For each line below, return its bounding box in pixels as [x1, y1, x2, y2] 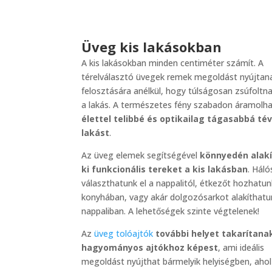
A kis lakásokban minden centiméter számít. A [81, 57, 264, 69]
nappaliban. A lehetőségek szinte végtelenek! [81, 205, 260, 217]
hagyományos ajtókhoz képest [81, 242, 219, 254]
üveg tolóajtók [94, 228, 154, 240]
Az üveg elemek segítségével [81, 149, 200, 161]
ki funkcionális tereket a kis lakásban [81, 163, 248, 175]
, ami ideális [218, 242, 265, 254]
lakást [81, 127, 110, 139]
